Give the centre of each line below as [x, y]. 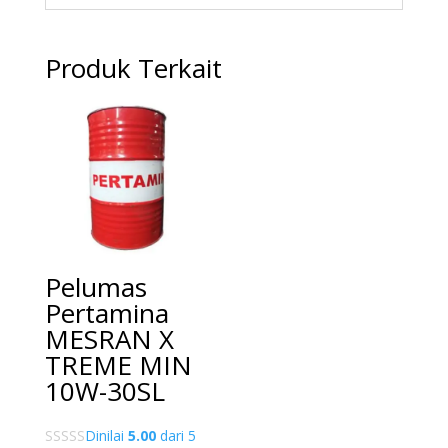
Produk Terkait [133, 67]
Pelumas [95, 287]
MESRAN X [109, 339]
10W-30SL [104, 391]
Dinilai [106, 436]
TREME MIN [118, 365]
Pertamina [106, 313]
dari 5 [175, 436]
